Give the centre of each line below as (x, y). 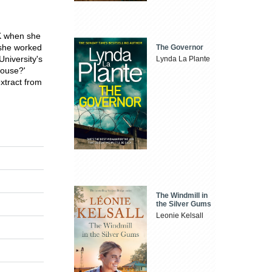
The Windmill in (182, 195)
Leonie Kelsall (180, 215)
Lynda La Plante (183, 59)
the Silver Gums (184, 204)
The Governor (180, 48)
